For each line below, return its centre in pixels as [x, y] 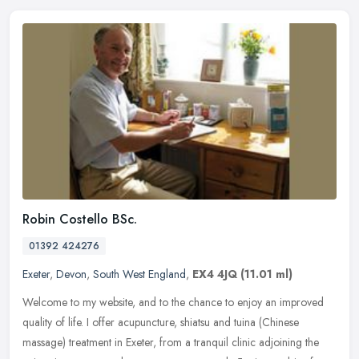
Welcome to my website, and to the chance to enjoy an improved [173, 303]
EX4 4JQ [215, 274]
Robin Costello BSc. [80, 220]
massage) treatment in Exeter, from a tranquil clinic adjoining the [171, 343]
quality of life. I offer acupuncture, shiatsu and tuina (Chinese [161, 323]
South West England [139, 274]
